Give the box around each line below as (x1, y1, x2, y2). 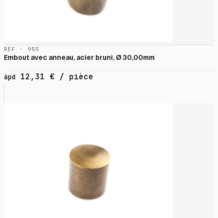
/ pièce (54, 72, 93, 82)
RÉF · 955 (4, 46, 39, 53)
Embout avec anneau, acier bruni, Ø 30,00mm (4, 53, 155, 62)
